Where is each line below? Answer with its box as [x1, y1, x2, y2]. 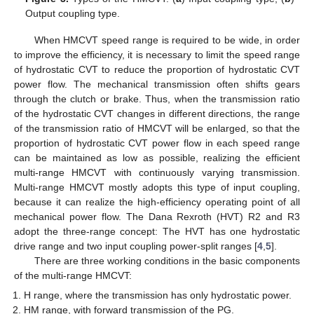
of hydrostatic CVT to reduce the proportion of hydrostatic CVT [14, 63, 300, 75]
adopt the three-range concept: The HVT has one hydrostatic [14, 225, 300, 237]
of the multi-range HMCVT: [14, 269, 132, 281]
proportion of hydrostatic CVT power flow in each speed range [14, 137, 300, 149]
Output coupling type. [25, 7, 121, 19]
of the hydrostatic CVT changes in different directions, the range [14, 107, 300, 119]
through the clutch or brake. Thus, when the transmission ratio [14, 93, 300, 104]
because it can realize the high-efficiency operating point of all [14, 196, 300, 207]
